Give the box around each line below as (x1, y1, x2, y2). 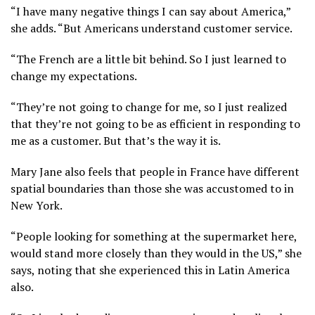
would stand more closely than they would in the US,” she (11, 245, 302, 262)
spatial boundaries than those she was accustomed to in (11, 181, 294, 197)
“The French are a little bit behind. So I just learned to (11, 51, 286, 67)
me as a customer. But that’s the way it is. (11, 133, 221, 149)
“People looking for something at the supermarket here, (11, 229, 297, 245)
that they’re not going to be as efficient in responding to (11, 116, 300, 132)
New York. (11, 198, 63, 214)
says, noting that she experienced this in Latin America (11, 262, 290, 278)
